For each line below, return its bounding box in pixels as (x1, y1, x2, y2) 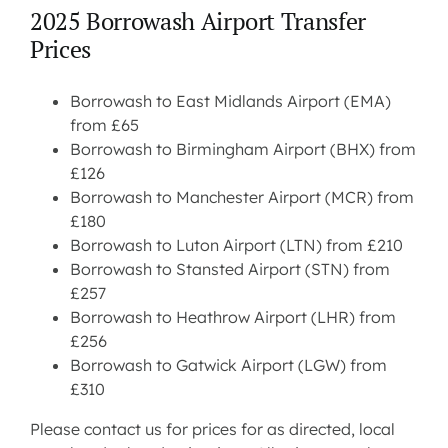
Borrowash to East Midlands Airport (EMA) (69, 91, 391, 112)
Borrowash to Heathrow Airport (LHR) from (69, 307, 396, 328)
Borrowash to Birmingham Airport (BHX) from (69, 139, 416, 160)
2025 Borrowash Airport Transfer (29, 5, 366, 38)
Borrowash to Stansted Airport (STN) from (69, 259, 390, 280)
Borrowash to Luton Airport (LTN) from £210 (69, 235, 403, 256)
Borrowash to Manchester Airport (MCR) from (69, 187, 414, 208)
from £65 (69, 115, 139, 136)
